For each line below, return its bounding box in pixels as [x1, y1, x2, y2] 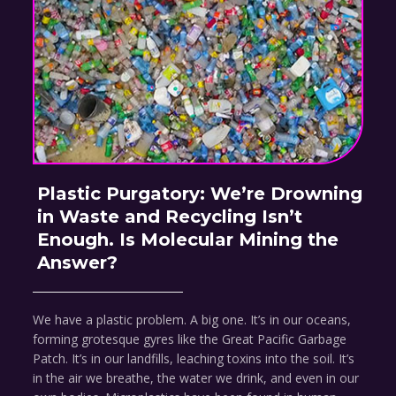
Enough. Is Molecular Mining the [37, 229, 339, 251]
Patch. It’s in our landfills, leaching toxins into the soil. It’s [33, 350, 355, 368]
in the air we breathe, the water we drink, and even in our [33, 369, 360, 387]
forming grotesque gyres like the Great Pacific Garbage [33, 331, 347, 348]
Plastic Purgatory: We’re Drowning [37, 183, 363, 205]
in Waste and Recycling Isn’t [37, 206, 303, 228]
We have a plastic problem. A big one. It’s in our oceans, [33, 311, 352, 329]
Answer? [37, 252, 118, 274]
